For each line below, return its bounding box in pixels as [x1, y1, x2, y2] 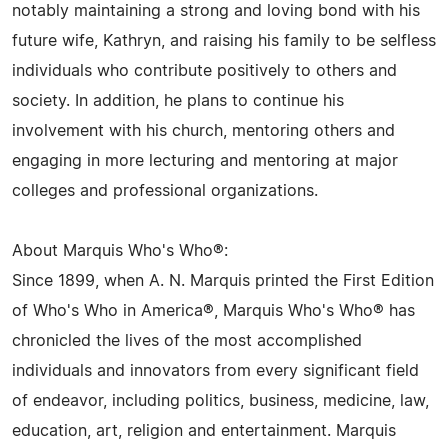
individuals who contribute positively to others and [12, 63, 397, 80]
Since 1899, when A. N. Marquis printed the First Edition [12, 273, 434, 290]
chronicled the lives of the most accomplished [12, 333, 362, 350]
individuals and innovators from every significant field [12, 363, 419, 380]
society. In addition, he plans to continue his [12, 93, 344, 110]
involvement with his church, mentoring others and [12, 123, 395, 140]
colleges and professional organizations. [12, 183, 318, 200]
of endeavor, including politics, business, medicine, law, [12, 393, 429, 410]
